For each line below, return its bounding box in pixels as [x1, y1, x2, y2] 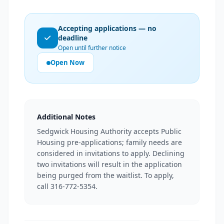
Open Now [50, 58, 84, 67]
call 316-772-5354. [37, 181, 97, 191]
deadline [58, 33, 87, 42]
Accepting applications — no [58, 23, 156, 33]
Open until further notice [58, 43, 126, 52]
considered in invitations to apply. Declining [37, 148, 184, 158]
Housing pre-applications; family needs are [37, 137, 182, 147]
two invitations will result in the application [37, 159, 182, 169]
